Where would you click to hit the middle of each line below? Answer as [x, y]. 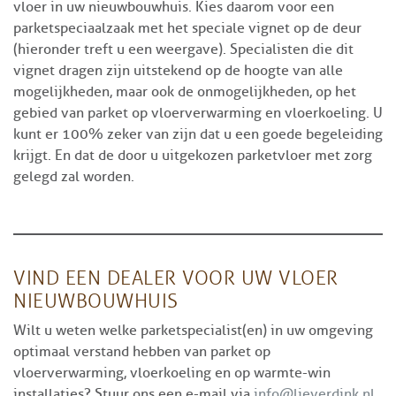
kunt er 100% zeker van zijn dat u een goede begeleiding [198, 134]
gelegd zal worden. [74, 176]
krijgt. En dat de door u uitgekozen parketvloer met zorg [193, 155]
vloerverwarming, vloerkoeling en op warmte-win [172, 373]
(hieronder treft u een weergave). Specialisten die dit [183, 49]
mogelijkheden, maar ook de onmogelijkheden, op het [185, 91]
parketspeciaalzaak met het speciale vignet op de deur [187, 28]
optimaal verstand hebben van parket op [142, 351]
